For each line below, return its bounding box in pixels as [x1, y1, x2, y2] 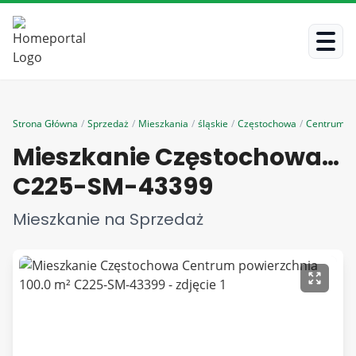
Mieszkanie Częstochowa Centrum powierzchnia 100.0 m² [322, 141, 339, 174]
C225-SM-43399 [13, 170, 213, 203]
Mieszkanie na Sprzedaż [13, 208, 203, 230]
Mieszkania [138, 117, 188, 130]
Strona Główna [13, 117, 78, 130]
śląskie [198, 117, 228, 130]
